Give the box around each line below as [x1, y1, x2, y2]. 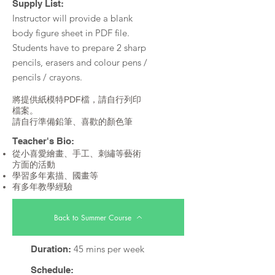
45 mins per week [74, 243, 144, 255]
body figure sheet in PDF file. [12, 27, 130, 39]
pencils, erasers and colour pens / [12, 56, 147, 68]
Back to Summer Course [54, 212, 131, 223]
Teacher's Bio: [12, 136, 77, 146]
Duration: [31, 244, 74, 254]
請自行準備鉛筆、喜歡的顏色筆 [12, 117, 133, 126]
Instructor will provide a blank [12, 12, 133, 24]
